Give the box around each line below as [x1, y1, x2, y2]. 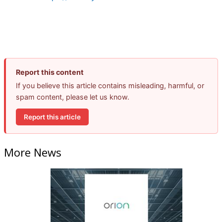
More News [4, 144, 61, 160]
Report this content [16, 68, 84, 77]
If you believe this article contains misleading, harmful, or [16, 81, 204, 90]
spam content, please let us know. [16, 93, 129, 102]
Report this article [24, 112, 81, 121]
